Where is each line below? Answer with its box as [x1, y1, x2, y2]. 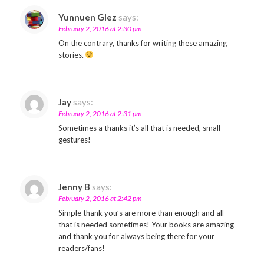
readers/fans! [58, 243, 105, 253]
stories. [58, 50, 85, 60]
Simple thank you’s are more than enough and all [58, 208, 224, 217]
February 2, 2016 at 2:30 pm [58, 24, 141, 33]
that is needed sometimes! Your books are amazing [58, 220, 234, 229]
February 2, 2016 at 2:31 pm [58, 109, 141, 118]
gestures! [58, 135, 91, 144]
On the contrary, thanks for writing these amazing [58, 38, 227, 48]
